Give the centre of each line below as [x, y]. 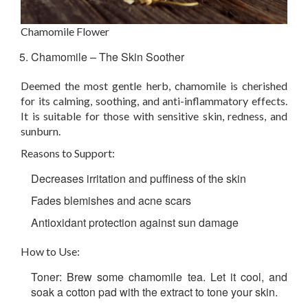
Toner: [46, 277]
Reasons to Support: [68, 153]
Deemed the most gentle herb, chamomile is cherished [154, 86]
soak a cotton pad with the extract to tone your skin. [154, 292]
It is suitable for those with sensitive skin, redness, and [154, 116]
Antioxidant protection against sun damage [135, 222]
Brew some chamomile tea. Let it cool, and [175, 277]
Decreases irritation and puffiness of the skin [139, 178]
